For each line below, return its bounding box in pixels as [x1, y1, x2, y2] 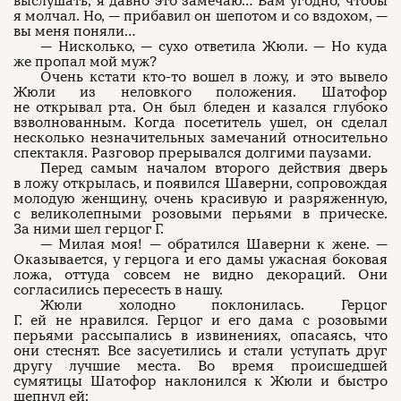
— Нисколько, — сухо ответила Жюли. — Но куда [40, 38, 388, 55]
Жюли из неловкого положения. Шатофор [13, 83, 388, 101]
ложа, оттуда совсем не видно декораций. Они [13, 266, 388, 284]
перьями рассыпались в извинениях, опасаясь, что [13, 327, 388, 345]
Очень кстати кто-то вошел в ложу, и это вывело [40, 68, 388, 86]
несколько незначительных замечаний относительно [13, 129, 388, 147]
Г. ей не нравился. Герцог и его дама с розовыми [13, 311, 388, 329]
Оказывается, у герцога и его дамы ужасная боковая [13, 251, 388, 269]
